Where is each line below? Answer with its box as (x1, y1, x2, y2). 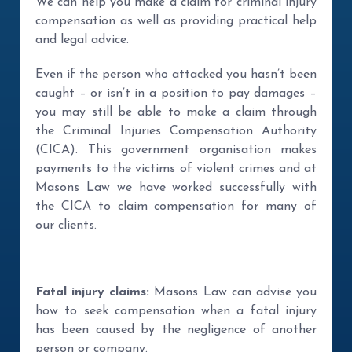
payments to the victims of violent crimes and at (35, 163, 317, 175)
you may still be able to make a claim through (35, 106, 317, 119)
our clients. (35, 219, 97, 232)
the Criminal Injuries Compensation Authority (35, 125, 317, 137)
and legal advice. (35, 34, 129, 46)
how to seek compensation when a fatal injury (35, 305, 317, 317)
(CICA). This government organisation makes (35, 144, 317, 156)
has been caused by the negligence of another (35, 324, 317, 336)
